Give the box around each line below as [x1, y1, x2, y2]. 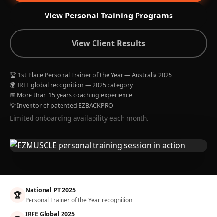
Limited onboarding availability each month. [10, 113, 149, 123]
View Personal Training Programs [44, 10, 173, 21]
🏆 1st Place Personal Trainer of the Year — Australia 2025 [10, 71, 172, 79]
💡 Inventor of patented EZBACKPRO [10, 101, 113, 109]
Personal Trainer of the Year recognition [25, 196, 132, 204]
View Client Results [72, 38, 145, 48]
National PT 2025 [25, 186, 76, 194]
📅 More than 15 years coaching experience [10, 91, 132, 99]
